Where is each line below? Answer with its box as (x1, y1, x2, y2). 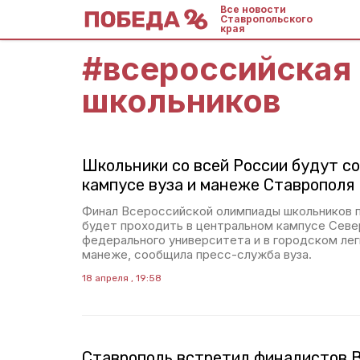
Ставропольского (220, 13, 313, 25)
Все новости (220, 3, 286, 15)
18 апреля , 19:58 (82, 272, 162, 284)
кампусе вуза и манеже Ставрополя (82, 175, 354, 194)
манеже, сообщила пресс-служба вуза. (82, 247, 312, 262)
